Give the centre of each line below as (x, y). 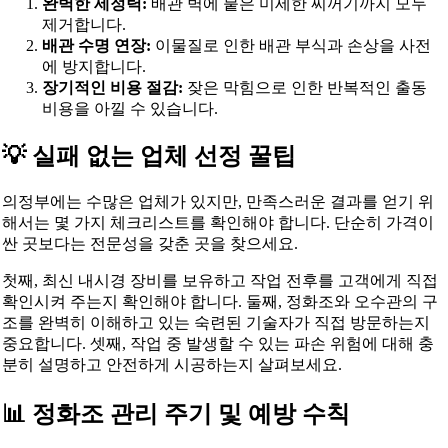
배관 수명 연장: (96, 45)
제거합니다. (83, 24)
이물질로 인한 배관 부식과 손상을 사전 (290, 45)
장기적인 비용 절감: (112, 87)
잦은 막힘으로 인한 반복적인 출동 (304, 87)
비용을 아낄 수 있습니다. (129, 108)
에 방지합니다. (93, 66)
